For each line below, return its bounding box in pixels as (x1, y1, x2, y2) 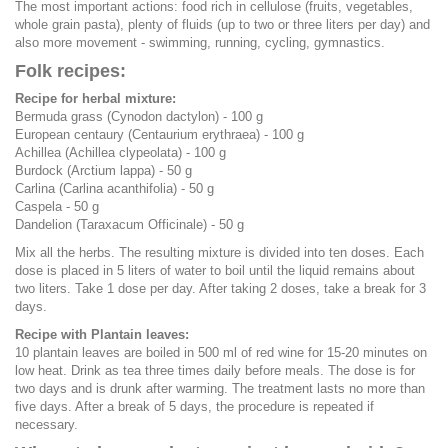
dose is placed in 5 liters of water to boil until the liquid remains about (15, 262, 415, 278)
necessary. (15, 416, 78, 432)
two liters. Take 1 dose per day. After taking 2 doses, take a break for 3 (15, 280, 426, 296)
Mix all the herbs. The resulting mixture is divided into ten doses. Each (15, 244, 424, 260)
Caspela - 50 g (15, 198, 99, 214)
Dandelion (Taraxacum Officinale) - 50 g (15, 216, 244, 232)
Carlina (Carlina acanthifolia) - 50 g (15, 180, 214, 196)
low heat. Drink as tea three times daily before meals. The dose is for (15, 362, 415, 378)
